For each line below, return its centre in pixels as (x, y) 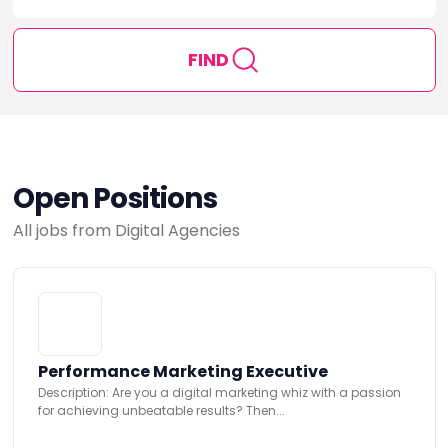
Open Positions (114, 198)
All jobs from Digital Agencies (126, 230)
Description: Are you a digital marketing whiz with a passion (219, 392)
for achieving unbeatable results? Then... (161, 410)
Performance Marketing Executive (182, 371)
